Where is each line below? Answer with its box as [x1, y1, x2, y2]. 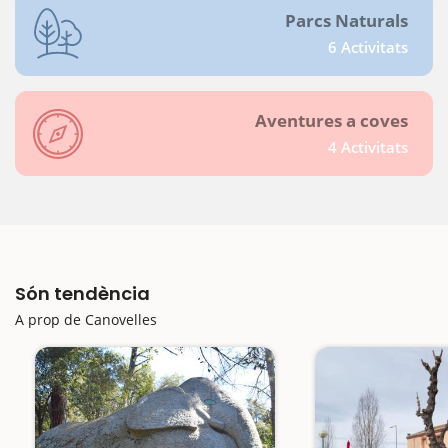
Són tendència [15, 280, 150, 306]
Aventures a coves [255, 108, 408, 132]
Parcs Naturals [285, 8, 408, 32]
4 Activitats [328, 136, 408, 157]
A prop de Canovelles [15, 309, 157, 329]
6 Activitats [328, 36, 408, 57]
